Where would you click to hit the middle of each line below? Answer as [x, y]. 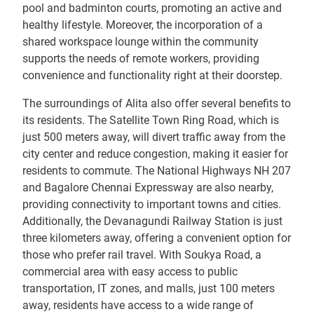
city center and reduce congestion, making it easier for [155, 154]
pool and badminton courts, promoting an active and [152, 8]
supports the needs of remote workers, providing [141, 59]
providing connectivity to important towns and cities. [152, 204]
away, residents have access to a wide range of [138, 305]
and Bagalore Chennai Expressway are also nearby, [148, 187]
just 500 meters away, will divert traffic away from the [154, 137]
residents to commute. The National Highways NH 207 [157, 171]
